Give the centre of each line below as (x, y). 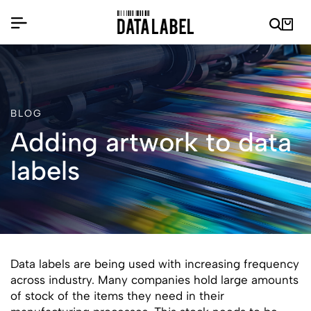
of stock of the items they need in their (117, 296)
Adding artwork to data (151, 142)
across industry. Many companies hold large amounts (154, 280)
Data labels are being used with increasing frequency (155, 264)
